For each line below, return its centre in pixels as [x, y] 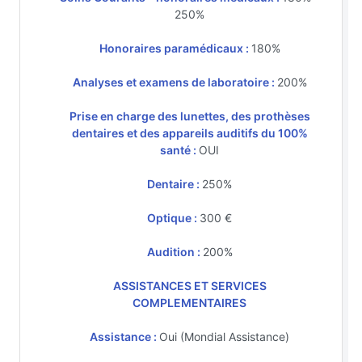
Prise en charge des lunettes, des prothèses [189, 116]
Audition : [175, 251]
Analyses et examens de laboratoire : [175, 82]
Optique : [173, 217]
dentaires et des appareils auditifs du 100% [189, 133]
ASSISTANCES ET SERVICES [189, 285]
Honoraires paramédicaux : [175, 48]
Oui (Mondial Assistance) [224, 336]
